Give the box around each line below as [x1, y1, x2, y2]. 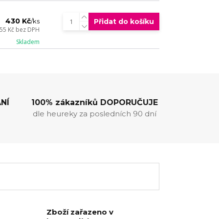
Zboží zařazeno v [46, 207, 113, 217]
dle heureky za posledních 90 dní [33, 109, 157, 118]
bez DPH [16, 25, 40, 34]
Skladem [16, 38, 40, 46]
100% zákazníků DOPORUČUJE [31, 98, 158, 107]
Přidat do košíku [94, 17, 154, 26]
